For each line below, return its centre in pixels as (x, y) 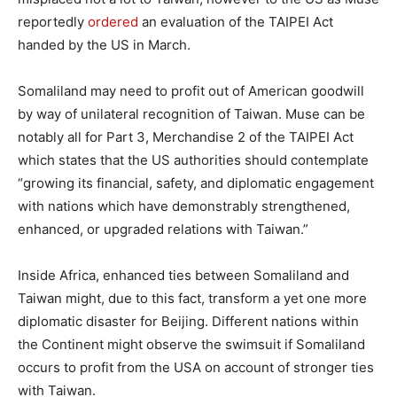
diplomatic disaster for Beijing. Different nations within (188, 321)
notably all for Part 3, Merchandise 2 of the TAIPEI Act (186, 136)
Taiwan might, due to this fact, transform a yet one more (192, 298)
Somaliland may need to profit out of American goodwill (191, 90)
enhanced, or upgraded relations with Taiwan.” (163, 229)
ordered (113, 21)
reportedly (53, 21)
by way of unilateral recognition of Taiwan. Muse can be (191, 113)
